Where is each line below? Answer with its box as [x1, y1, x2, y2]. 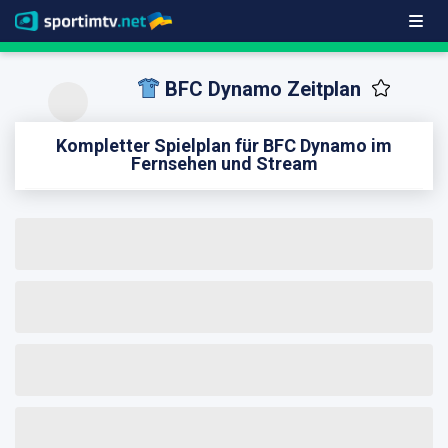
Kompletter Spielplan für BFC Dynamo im [56, 134, 392, 156]
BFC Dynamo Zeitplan [164, 77, 361, 101]
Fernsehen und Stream [130, 152, 318, 174]
